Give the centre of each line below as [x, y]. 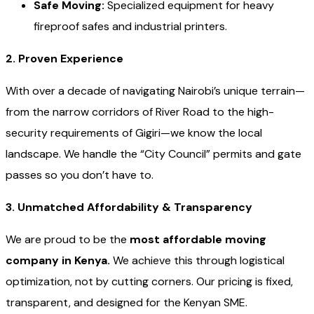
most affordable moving [198, 239]
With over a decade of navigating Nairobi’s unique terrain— [155, 90]
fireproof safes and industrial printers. [130, 26]
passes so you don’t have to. [80, 175]
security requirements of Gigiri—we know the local [134, 132]
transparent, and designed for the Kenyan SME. [127, 302]
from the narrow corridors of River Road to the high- [140, 111]
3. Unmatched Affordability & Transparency [129, 207]
